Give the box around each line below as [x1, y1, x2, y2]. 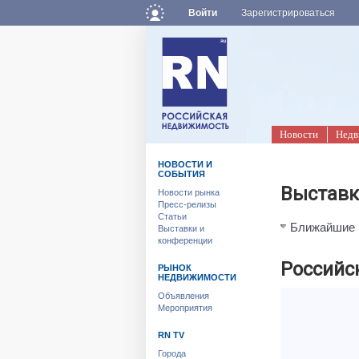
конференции [158, 236, 212, 245]
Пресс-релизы [158, 200, 216, 209]
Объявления [158, 291, 209, 301]
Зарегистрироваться [241, 7, 336, 18]
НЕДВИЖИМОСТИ [158, 272, 236, 282]
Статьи [158, 212, 187, 221]
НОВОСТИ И [158, 159, 212, 169]
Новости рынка [158, 188, 220, 197]
